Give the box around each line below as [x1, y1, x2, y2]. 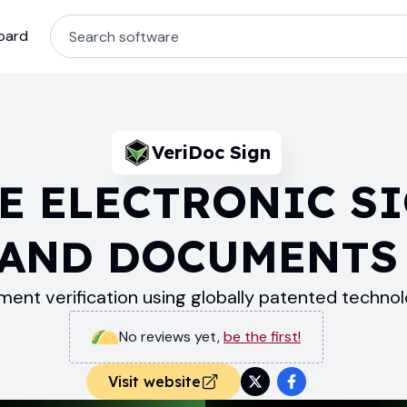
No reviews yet [119, 327, 217, 346]
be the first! [223, 327, 301, 346]
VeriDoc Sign [151, 141, 271, 164]
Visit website [108, 372, 201, 391]
